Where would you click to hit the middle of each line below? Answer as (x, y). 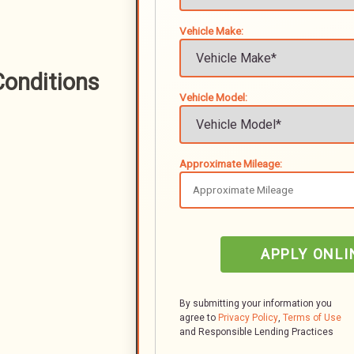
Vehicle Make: (211, 31)
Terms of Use (312, 318)
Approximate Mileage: (231, 164)
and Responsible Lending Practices (266, 332)
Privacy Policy (248, 318)
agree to (199, 318)
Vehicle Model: (213, 97)
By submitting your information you (256, 303)
